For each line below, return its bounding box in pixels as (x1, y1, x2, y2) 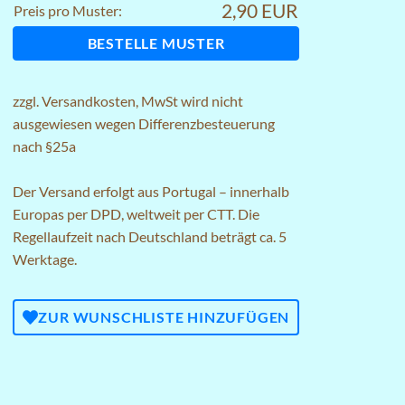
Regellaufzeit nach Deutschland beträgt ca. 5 (13, 228, 287, 245)
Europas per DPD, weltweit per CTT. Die (13, 205, 259, 222)
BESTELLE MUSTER (87, 34, 225, 52)
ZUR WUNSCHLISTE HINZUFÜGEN (38, 308, 290, 325)
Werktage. (13, 250, 77, 268)
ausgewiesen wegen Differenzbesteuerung (13, 115, 275, 132)
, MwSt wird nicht (136, 92, 243, 109)
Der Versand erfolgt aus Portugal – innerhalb (13, 183, 289, 200)
